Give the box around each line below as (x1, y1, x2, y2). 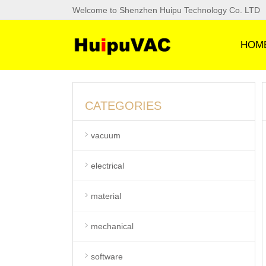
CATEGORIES (85, 99, 161, 112)
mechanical (91, 221, 134, 231)
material (91, 191, 121, 201)
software (91, 252, 123, 261)
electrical (91, 161, 124, 170)
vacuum (91, 131, 121, 140)
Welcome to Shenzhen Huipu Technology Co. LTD (72, 5, 260, 15)
